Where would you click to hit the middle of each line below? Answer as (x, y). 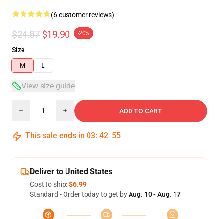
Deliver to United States (71, 171)
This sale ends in (55, 136)
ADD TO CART (141, 111)
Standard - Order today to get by (79, 194)
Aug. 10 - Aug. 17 (155, 194)
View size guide (48, 86)
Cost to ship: (49, 184)
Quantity (25, 104)
